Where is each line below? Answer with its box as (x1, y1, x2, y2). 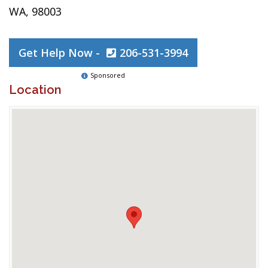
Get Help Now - (19, 45, 103, 60)
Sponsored (90, 71, 125, 80)
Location (9, 83, 62, 97)
